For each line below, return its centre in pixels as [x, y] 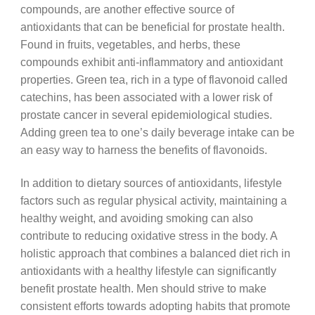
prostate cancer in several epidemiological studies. [146, 114]
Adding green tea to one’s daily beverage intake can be [157, 132]
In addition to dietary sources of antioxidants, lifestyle [151, 182]
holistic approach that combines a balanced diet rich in [155, 253]
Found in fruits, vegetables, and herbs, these [130, 44]
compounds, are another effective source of [127, 9]
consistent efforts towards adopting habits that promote [155, 306]
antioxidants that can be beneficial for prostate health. [152, 26]
